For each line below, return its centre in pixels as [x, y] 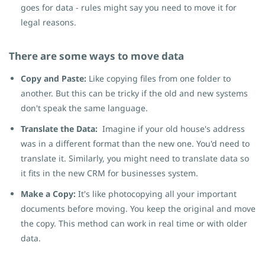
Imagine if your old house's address [172, 129]
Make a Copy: [49, 194]
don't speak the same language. [84, 108]
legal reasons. [49, 22]
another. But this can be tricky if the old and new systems [134, 93]
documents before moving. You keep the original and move [138, 209]
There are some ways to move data [96, 56]
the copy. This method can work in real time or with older [134, 223]
